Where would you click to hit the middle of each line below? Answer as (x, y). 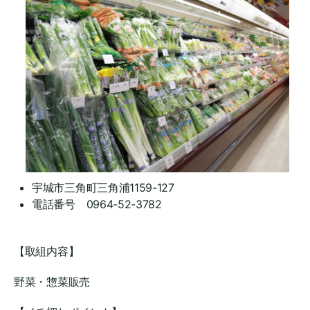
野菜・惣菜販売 (52, 281)
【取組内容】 (47, 251)
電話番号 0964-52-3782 (97, 204)
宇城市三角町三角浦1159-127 (103, 187)
